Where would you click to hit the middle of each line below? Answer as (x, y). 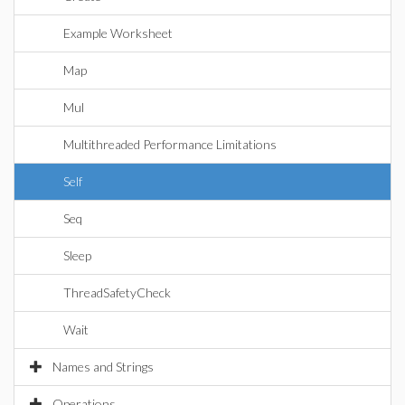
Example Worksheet (118, 33)
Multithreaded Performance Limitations (170, 144)
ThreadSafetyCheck (117, 292)
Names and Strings (103, 367)
